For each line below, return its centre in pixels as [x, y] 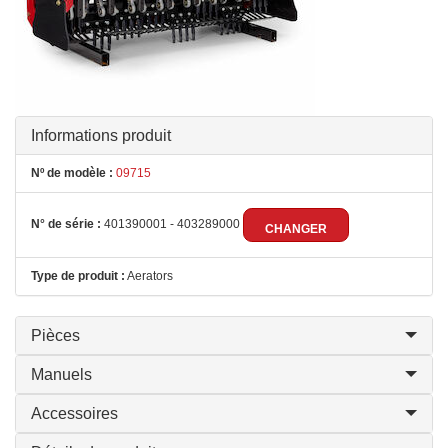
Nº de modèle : [72, 173]
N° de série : [66, 224]
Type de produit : [78, 276]
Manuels [61, 374]
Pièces [55, 335]
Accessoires [74, 413]
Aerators [149, 276]
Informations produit [101, 135]
